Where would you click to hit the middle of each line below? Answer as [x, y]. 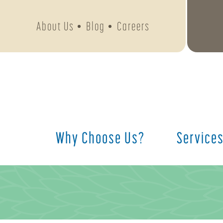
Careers [133, 26]
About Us [55, 26]
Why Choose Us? [100, 137]
